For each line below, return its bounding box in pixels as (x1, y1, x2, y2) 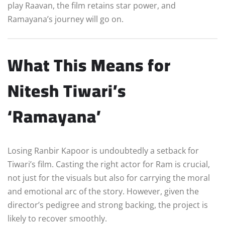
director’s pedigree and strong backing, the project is (8, 199, 208, 210)
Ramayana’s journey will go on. (8, 13, 124, 25)
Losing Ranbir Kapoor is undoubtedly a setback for (8, 145, 199, 156)
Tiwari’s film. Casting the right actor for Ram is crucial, (8, 158, 210, 170)
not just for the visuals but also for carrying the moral (8, 172, 210, 183)
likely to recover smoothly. (8, 212, 107, 224)
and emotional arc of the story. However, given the (8, 185, 199, 197)
